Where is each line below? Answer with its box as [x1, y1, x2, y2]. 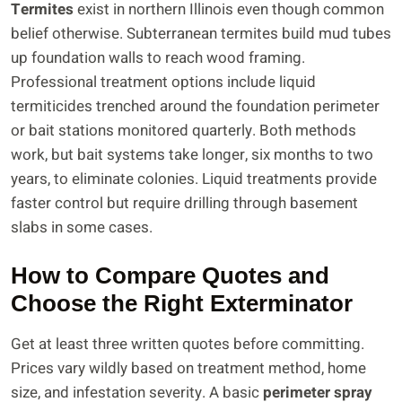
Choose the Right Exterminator [11, 290, 353, 318]
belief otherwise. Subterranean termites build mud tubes [11, 22, 391, 45]
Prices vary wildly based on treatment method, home [11, 357, 366, 380]
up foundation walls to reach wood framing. [11, 46, 305, 69]
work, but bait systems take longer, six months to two [11, 143, 373, 166]
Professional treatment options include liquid [11, 70, 316, 93]
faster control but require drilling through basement [11, 191, 358, 214]
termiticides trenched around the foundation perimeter [11, 94, 380, 118]
